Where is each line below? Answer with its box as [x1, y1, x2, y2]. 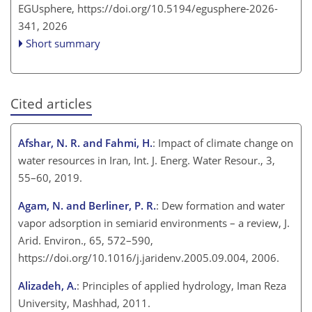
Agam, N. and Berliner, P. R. [18, 198, 156, 212]
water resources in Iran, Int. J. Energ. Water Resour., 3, [18, 153, 275, 167]
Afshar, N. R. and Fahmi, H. [18, 135, 153, 150]
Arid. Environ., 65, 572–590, [18, 233, 153, 247]
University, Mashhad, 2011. [18, 295, 156, 310]
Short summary [26, 36, 101, 50]
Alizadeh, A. [18, 278, 77, 292]
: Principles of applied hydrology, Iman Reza [77, 278, 286, 292]
